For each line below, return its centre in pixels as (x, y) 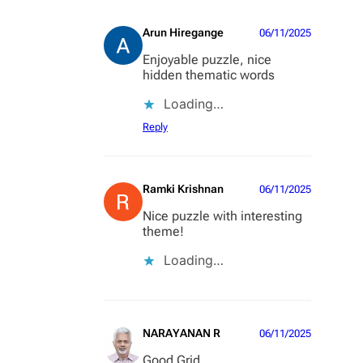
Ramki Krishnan (183, 189)
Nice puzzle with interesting (222, 216)
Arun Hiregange (183, 33)
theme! (163, 232)
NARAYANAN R (181, 333)
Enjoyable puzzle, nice (207, 60)
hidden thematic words (209, 75)
